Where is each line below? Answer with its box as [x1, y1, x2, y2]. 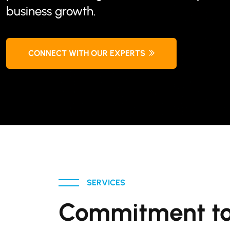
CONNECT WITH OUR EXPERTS [28, 48, 145, 58]
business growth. [6, 4, 96, 18]
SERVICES [87, 178, 125, 187]
